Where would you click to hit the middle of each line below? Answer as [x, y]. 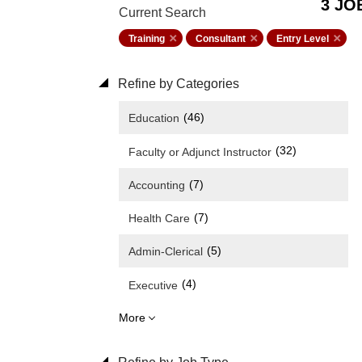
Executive [153, 285]
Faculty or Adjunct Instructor [200, 152]
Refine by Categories [177, 84]
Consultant [221, 39]
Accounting [157, 185]
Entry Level [303, 39]
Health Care [159, 219]
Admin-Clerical [166, 252]
